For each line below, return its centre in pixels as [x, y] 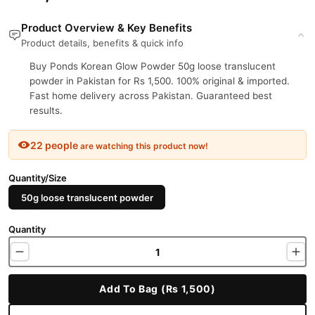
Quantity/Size [38, 178]
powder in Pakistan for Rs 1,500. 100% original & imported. [160, 81]
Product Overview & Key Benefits [107, 28]
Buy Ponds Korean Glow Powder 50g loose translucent [153, 66]
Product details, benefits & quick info [102, 43]
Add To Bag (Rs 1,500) [157, 289]
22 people [54, 145]
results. [46, 110]
